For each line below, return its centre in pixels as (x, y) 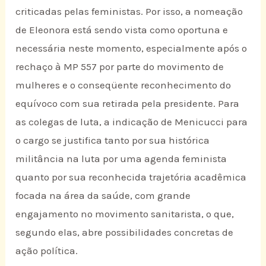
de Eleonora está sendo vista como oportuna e (122, 30)
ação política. (47, 251)
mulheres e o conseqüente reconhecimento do (123, 85)
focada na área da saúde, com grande (103, 196)
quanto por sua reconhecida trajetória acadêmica (131, 177)
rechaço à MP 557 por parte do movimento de (120, 67)
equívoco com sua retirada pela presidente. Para (128, 104)
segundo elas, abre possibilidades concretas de (125, 232)
